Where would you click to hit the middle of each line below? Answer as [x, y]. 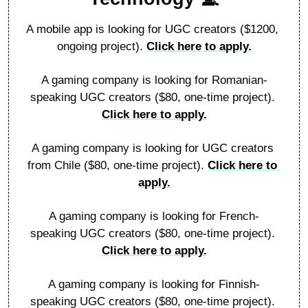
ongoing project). [101, 46]
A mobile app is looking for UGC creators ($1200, [152, 29]
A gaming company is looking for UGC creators [152, 148]
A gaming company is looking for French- [154, 216]
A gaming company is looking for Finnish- [154, 284]
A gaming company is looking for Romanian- [154, 80]
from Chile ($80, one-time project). [118, 165]
